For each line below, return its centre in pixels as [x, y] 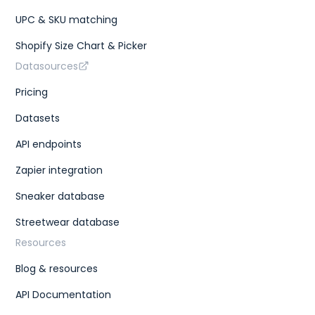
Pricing [32, 92]
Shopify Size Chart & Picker [82, 45]
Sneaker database [60, 196]
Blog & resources [57, 268]
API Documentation [64, 294]
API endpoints [49, 144]
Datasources [47, 66]
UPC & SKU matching [67, 19]
